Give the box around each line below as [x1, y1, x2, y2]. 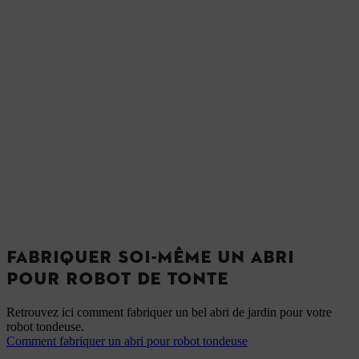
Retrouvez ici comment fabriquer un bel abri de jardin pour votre [6, 305, 332, 320]
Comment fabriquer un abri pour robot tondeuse [6, 334, 248, 349]
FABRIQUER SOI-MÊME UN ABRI [6, 246, 294, 268]
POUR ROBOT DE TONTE [6, 268, 228, 290]
